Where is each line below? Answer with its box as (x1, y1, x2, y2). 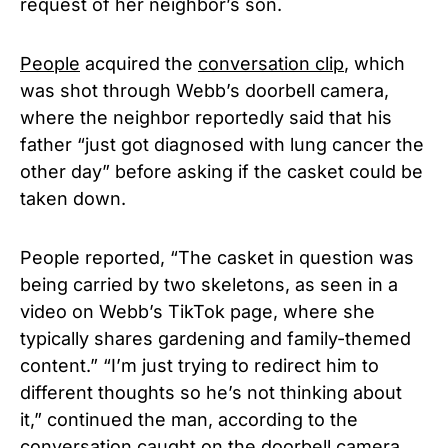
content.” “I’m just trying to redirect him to (20, 355, 379, 377)
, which (344, 53, 405, 75)
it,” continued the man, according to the (20, 409, 358, 431)
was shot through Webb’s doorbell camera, (20, 80, 389, 102)
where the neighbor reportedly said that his (20, 107, 392, 129)
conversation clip (198, 53, 344, 75)
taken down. (20, 188, 126, 210)
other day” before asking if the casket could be (20, 161, 423, 183)
